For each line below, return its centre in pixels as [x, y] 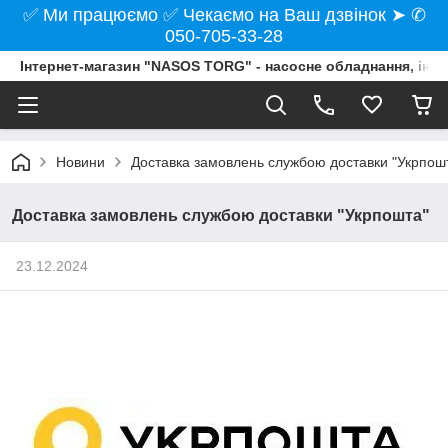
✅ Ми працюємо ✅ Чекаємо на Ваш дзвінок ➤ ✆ [224, 15]
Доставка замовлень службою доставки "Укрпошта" [221, 215]
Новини [80, 162]
